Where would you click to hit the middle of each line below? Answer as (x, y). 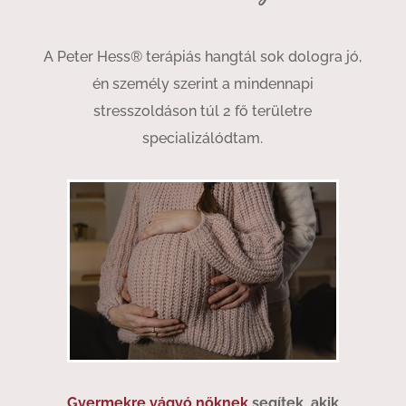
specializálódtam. (203, 138)
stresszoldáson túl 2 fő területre (203, 111)
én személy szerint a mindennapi (203, 84)
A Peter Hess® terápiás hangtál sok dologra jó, (203, 57)
